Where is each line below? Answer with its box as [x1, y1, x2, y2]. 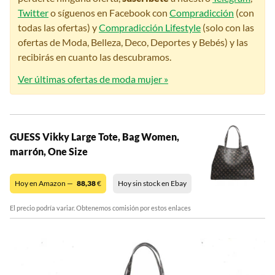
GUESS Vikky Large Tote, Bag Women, [10, 131, 179, 143]
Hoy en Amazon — [15, 179, 74, 188]
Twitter [18, 7, 48, 19]
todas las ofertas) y [18, 21, 99, 34]
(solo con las [201, 21, 254, 34]
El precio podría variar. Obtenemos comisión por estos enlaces [10, 204, 191, 212]
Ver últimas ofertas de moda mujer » [18, 73, 168, 85]
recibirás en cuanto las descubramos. [18, 51, 171, 63]
